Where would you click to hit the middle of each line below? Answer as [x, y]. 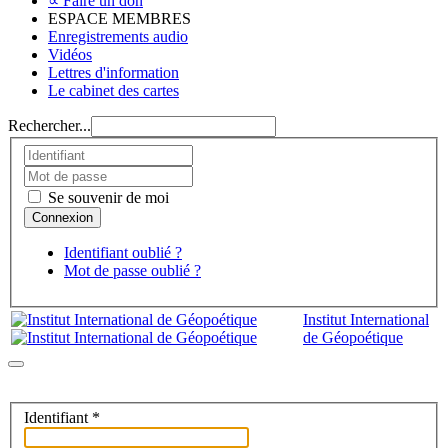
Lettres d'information [113, 72]
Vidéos [70, 54]
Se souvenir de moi [106, 197]
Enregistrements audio [118, 36]
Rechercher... [49, 125]
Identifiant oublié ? [123, 252]
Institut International [366, 319]
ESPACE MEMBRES [119, 18]
